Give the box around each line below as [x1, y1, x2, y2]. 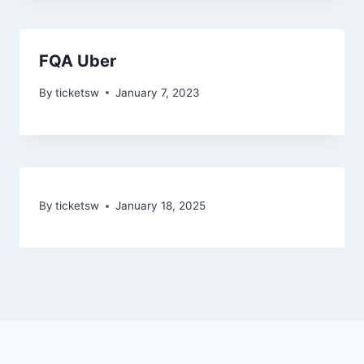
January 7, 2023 [115, 85, 201, 99]
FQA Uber [39, 50, 116, 71]
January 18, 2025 [115, 199, 206, 213]
